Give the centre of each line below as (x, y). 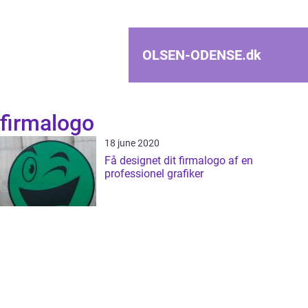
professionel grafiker (154, 174)
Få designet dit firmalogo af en (179, 161)
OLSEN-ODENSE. (194, 55)
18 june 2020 (132, 143)
